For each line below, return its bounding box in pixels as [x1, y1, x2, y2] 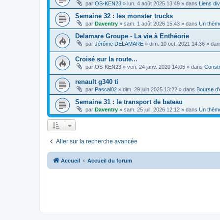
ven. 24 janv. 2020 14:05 [127, 63, 185, 70]
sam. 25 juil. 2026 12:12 [124, 107, 180, 113]
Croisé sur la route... [75, 55, 137, 63]
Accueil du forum [87, 158, 132, 164]
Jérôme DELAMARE [95, 40, 143, 47]
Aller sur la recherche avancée [56, 138, 137, 145]
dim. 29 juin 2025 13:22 [123, 86, 177, 93]
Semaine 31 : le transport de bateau [75, 98, 183, 106]
